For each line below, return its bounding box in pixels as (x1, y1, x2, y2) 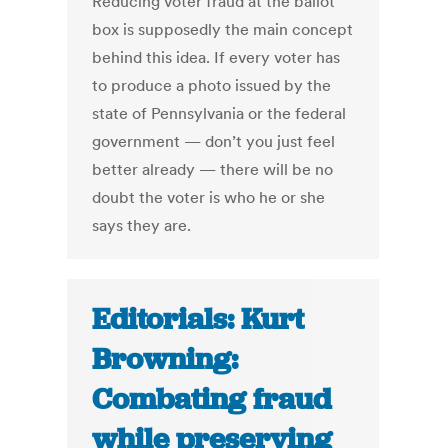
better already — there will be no (92, 159, 334, 180)
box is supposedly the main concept (92, 19, 354, 40)
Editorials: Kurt (92, 300, 305, 339)
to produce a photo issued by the (92, 75, 332, 96)
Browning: (92, 340, 239, 379)
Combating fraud (92, 380, 332, 419)
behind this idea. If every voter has (92, 47, 341, 68)
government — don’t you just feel (92, 131, 336, 152)
